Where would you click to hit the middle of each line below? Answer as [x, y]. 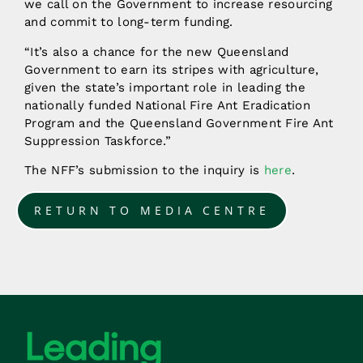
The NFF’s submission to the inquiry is [144, 171]
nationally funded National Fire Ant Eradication [168, 105]
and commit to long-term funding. [129, 22]
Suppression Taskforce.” [98, 141]
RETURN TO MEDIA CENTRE [152, 210]
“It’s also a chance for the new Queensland [157, 51]
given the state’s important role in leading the [165, 87]
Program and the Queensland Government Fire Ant [179, 123]
